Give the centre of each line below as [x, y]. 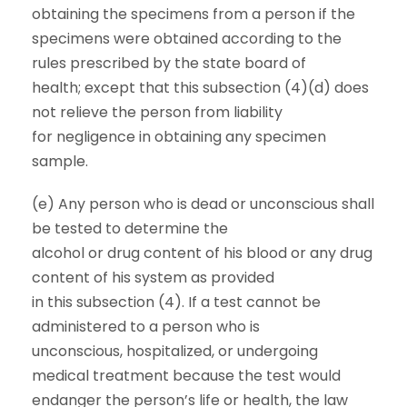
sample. [60, 161]
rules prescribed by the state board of [169, 63]
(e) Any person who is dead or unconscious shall [203, 204]
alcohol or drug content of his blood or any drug [202, 253]
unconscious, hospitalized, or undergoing [175, 351]
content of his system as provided [153, 278]
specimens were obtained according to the [187, 39]
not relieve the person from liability [157, 112]
